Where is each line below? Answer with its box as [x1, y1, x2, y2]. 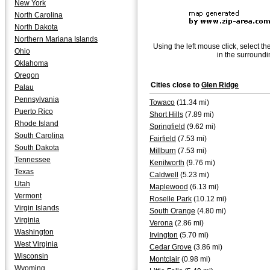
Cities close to [151, 81, 201, 89]
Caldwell [149, 171, 178, 179]
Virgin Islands [14, 204, 59, 212]
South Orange [149, 207, 195, 215]
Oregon [14, 71, 39, 80]
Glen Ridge [201, 81, 239, 89]
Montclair [149, 255, 180, 263]
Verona [149, 219, 173, 227]
